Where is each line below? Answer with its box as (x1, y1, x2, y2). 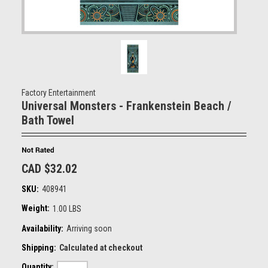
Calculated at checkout (59, 243, 142, 252)
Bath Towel (21, 113, 74, 127)
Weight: (21, 203, 50, 213)
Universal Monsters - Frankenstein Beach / (21, 99, 232, 113)
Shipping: (21, 243, 56, 252)
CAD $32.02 (21, 162, 77, 176)
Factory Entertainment (21, 88, 96, 98)
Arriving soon (66, 224, 112, 233)
